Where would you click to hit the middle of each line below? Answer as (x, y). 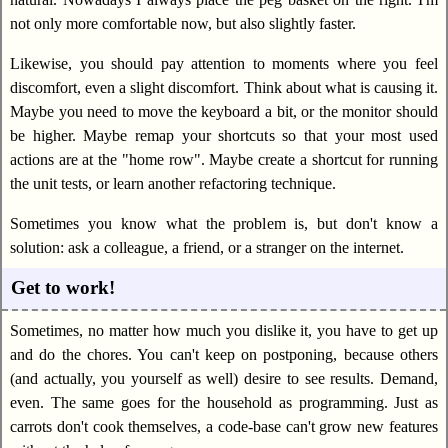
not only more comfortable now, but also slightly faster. (183, 23)
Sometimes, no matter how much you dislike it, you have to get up (224, 330)
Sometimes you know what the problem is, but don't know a (224, 223)
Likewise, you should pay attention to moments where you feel (224, 63)
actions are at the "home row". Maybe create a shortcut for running (224, 159)
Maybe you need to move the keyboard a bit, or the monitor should (224, 111)
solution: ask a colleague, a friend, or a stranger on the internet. (207, 247)
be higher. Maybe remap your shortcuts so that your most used (224, 135)
